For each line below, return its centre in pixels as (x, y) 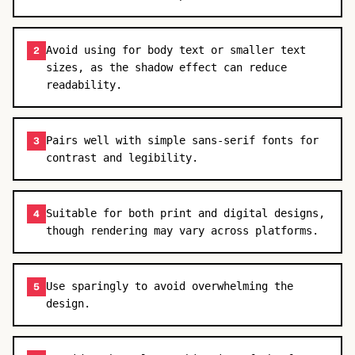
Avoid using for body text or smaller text (176, 50)
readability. (84, 85)
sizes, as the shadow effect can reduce (166, 67)
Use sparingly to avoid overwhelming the (170, 286)
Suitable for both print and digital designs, (185, 213)
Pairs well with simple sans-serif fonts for (182, 140)
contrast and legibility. (122, 158)
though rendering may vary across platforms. (182, 231)
